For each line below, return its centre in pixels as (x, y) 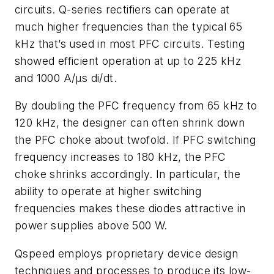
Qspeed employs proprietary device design (126, 253)
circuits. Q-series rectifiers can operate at (122, 9)
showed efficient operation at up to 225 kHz (128, 61)
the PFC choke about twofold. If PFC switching (135, 140)
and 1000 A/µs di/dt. (66, 78)
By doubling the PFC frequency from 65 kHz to (136, 106)
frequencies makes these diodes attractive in (130, 209)
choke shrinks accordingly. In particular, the (128, 174)
